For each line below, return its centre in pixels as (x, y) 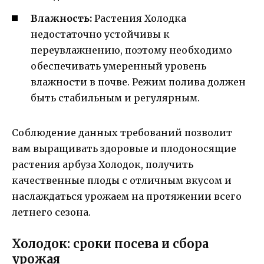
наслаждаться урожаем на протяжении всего (127, 196)
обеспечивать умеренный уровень (118, 66)
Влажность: (61, 18)
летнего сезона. (51, 212)
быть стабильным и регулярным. (115, 98)
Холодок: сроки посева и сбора (110, 244)
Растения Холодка (139, 18)
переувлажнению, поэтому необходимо (131, 50)
